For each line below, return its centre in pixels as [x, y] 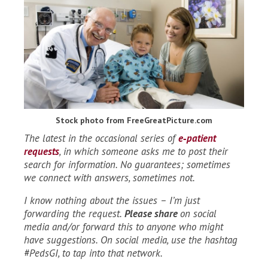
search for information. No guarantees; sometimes [127, 165]
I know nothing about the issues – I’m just [112, 201]
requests [42, 152]
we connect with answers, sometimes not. [109, 178]
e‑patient [197, 138]
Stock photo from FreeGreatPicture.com [134, 121]
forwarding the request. [74, 214]
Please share [152, 214]
